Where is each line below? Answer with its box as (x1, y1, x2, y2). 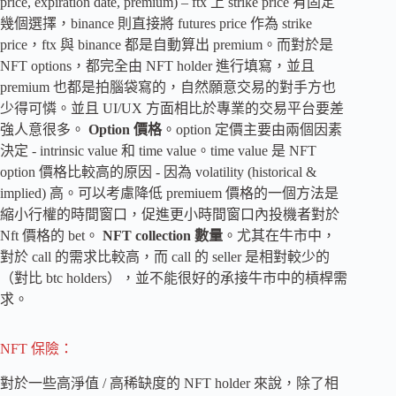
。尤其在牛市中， (223, 227, 336, 243)
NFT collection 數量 (99, 227, 223, 243)
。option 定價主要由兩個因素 (162, 121, 342, 137)
